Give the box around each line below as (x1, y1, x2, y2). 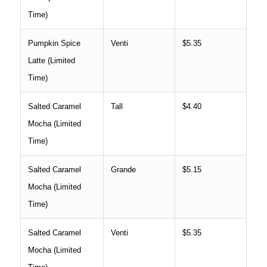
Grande (110, 164, 136, 174)
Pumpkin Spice (27, 38, 80, 48)
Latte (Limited (27, 55, 75, 65)
